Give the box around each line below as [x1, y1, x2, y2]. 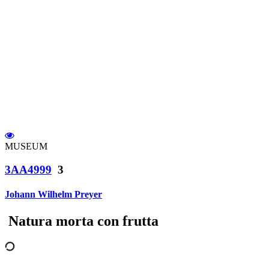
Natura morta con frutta [5, 213, 162, 229]
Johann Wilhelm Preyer [5, 189, 102, 200]
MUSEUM [5, 141, 47, 152]
